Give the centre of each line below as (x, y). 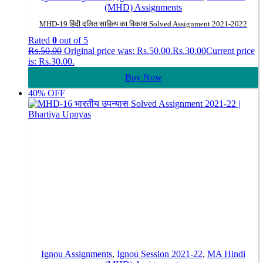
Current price (230, 50)
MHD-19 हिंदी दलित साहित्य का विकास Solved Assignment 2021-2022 (143, 23)
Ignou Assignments (77, 254)
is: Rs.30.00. (51, 61)
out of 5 (73, 40)
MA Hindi (226, 254)
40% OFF (47, 93)
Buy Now (143, 77)
